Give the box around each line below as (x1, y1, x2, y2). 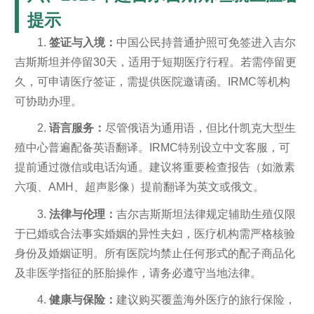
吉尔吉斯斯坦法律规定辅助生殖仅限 (116, 207, 296, 220)
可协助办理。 (14, 95, 82, 107)
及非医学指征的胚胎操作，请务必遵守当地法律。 (14, 266, 261, 279)
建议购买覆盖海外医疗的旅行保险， (116, 294, 296, 306)
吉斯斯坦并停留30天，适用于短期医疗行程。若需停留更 (14, 55, 296, 68)
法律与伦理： (48, 207, 116, 220)
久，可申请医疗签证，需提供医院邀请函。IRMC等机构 (14, 75, 290, 88)
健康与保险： (48, 294, 116, 306)
